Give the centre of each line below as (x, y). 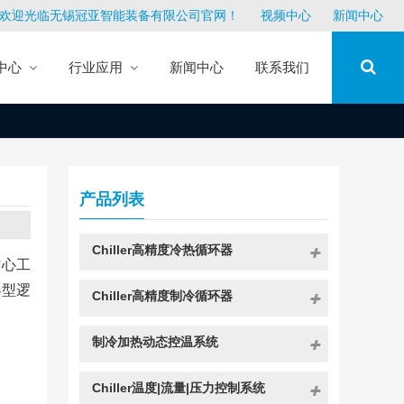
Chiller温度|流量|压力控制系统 (178, 388)
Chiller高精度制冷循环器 (162, 296)
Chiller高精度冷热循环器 (162, 250)
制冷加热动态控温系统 (155, 342)
